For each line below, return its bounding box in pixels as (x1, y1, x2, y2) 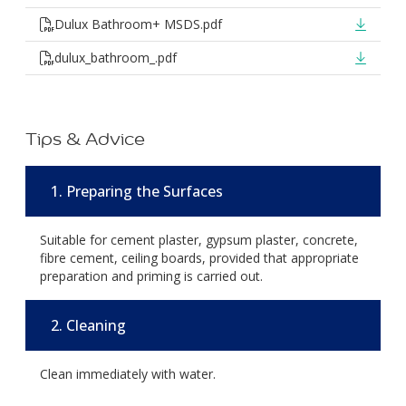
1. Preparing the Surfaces (51, 181, 223, 201)
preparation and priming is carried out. (40, 267, 263, 285)
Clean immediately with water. (40, 365, 216, 382)
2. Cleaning (51, 315, 126, 335)
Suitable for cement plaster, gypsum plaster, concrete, (40, 231, 358, 248)
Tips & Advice (25, 128, 145, 150)
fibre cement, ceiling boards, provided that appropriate (40, 249, 359, 266)
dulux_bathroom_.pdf (54, 49, 177, 66)
